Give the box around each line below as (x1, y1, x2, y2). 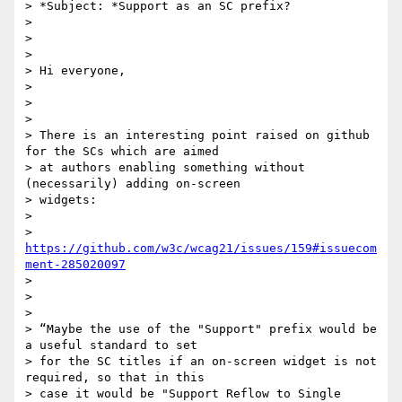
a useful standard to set (25, 338, 197, 353)
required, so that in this (25, 371, 205, 385)
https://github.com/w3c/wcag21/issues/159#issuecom (25, 241, 377, 256)
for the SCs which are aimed (25, 144, 219, 159)
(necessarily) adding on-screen (25, 177, 240, 191)
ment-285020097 (25, 258, 126, 272)
